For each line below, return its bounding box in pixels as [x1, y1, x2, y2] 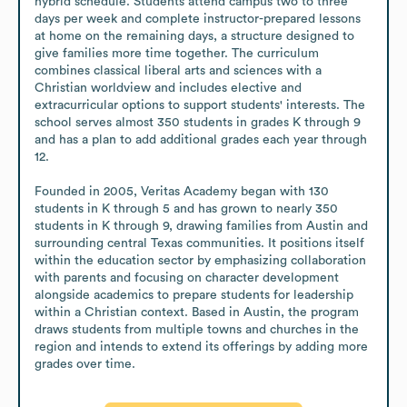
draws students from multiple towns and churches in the [35, 323, 359, 336]
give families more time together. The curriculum [35, 46, 319, 60]
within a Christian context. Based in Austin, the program [35, 305, 359, 319]
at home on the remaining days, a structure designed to [35, 29, 354, 43]
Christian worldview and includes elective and [35, 81, 302, 94]
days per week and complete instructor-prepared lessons [35, 12, 361, 25]
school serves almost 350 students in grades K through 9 [35, 115, 361, 129]
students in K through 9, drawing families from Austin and [35, 219, 368, 233]
